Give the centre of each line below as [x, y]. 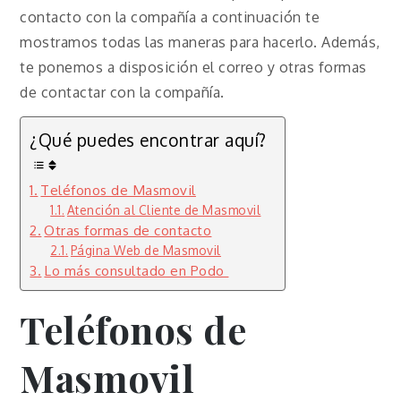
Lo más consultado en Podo [137, 270]
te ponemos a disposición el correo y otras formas [193, 67]
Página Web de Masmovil [145, 250]
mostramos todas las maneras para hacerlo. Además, [200, 42]
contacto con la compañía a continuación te [170, 17]
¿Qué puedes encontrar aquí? [148, 140]
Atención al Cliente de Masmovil [164, 209]
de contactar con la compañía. [122, 92]
